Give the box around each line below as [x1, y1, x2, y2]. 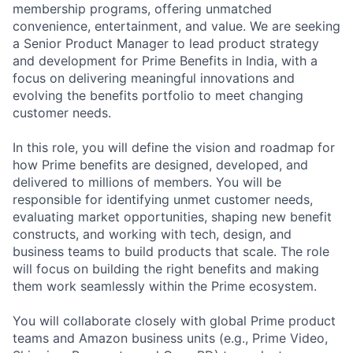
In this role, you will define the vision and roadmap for [13, 139, 335, 155]
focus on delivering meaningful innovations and [13, 69, 295, 86]
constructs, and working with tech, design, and [13, 225, 292, 242]
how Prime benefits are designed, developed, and [13, 156, 308, 173]
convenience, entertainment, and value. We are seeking [13, 17, 340, 34]
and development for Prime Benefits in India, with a [13, 52, 318, 69]
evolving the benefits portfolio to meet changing [13, 87, 303, 103]
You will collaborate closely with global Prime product [13, 312, 336, 329]
